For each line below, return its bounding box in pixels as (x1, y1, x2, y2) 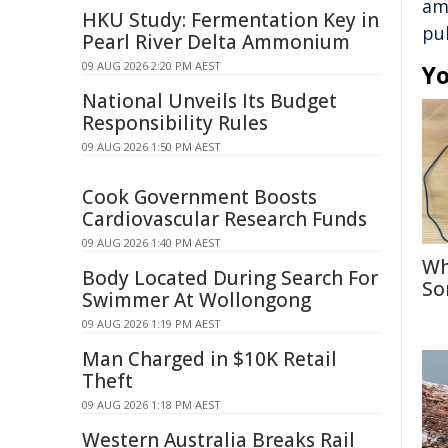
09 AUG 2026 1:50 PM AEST (82, 139, 221, 154)
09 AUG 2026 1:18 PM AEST (82, 397, 221, 412)
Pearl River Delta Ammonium (82, 29, 350, 55)
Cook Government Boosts (82, 184, 317, 210)
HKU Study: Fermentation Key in (82, 7, 379, 33)
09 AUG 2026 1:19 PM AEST (82, 316, 221, 331)
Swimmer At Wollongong (82, 287, 311, 313)
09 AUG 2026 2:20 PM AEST (82, 58, 221, 73)
